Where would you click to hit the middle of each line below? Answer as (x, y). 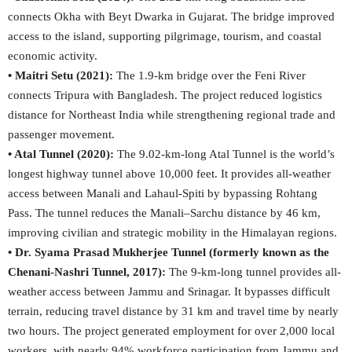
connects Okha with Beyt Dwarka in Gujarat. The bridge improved (171, 16)
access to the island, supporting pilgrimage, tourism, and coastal (165, 36)
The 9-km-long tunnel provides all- (255, 272)
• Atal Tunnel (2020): (61, 154)
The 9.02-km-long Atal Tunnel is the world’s (224, 154)
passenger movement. (61, 134)
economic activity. (53, 56)
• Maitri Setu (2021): (62, 75)
